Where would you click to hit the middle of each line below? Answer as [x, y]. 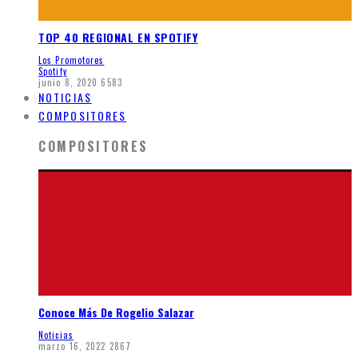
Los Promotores [72, 60]
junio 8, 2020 [68, 83]
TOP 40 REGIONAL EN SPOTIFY [118, 38]
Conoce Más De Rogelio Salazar [116, 312]
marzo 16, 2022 [72, 346]
